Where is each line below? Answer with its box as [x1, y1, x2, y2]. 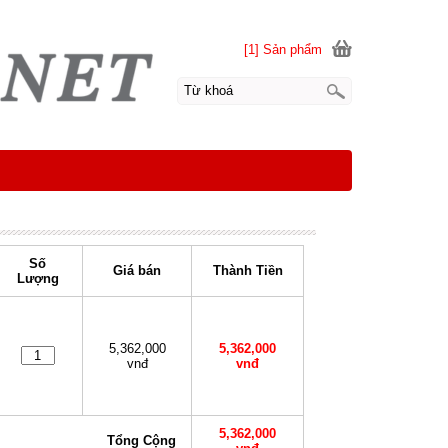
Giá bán [113, 263, 161, 278]
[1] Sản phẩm [244, 42, 322, 57]
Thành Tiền [212, 263, 283, 278]
